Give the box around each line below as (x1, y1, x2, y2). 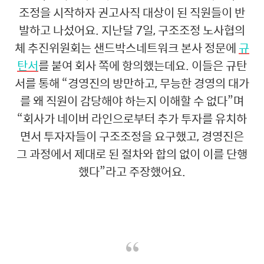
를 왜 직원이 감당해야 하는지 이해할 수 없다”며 (20, 91, 244, 110)
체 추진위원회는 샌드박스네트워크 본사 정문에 (15, 38, 239, 57)
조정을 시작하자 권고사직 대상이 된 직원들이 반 (19, 2, 245, 21)
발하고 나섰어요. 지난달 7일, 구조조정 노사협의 (19, 20, 245, 39)
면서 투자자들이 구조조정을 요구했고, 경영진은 (20, 126, 244, 145)
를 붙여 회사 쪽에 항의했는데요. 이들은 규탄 (38, 55, 247, 74)
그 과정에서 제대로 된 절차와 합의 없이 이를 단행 (16, 144, 247, 163)
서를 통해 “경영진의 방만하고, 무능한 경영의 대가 (15, 73, 249, 92)
